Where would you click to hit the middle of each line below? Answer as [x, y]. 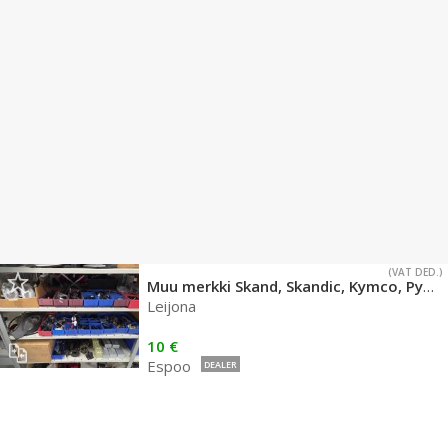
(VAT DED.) [415, 272]
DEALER [220, 364]
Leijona [171, 306]
